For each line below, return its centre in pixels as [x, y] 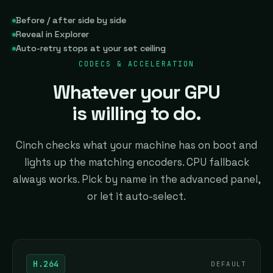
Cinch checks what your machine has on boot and [136, 145]
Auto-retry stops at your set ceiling [91, 48]
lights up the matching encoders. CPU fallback [136, 162]
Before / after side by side [71, 20]
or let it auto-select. [136, 197]
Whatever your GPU [136, 92]
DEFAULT [229, 264]
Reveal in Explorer [52, 34]
